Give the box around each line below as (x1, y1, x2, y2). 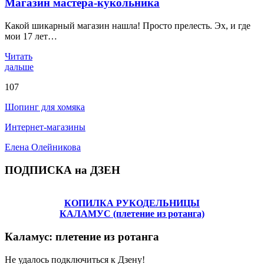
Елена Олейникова (5, 142, 81, 153)
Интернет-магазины (5, 122, 85, 133)
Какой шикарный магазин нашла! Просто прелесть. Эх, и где (5, 21, 250, 31)
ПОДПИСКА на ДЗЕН (5, 163, 120, 176)
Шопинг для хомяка (5, 102, 85, 113)
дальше (5, 62, 34, 72)
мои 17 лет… (5, 31, 57, 42)
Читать (5, 51, 32, 62)
